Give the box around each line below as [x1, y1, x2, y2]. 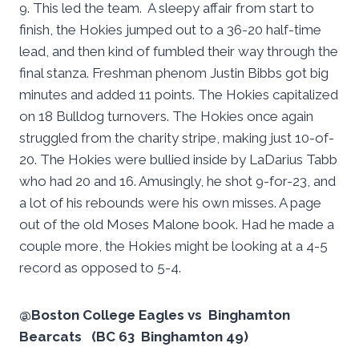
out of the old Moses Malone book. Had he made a [19, 216, 334, 233]
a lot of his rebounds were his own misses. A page [19, 195, 321, 212]
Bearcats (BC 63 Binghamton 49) [19, 329, 248, 345]
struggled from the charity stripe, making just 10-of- [19, 130, 334, 147]
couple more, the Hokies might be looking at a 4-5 [19, 238, 328, 255]
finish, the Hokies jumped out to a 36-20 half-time [19, 22, 321, 38]
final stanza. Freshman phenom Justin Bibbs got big [19, 65, 329, 82]
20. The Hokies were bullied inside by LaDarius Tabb [19, 151, 337, 168]
